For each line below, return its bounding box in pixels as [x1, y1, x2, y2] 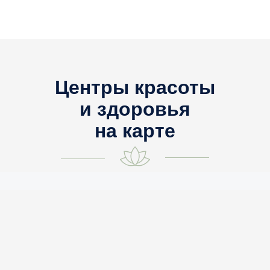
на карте [95, 119, 175, 142]
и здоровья [80, 98, 190, 120]
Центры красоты [55, 76, 215, 98]
